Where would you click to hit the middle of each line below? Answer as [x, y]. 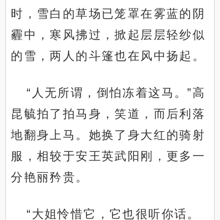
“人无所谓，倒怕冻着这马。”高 [116, 93]
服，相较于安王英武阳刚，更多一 [108, 156]
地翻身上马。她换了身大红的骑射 [108, 135]
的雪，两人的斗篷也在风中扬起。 [108, 56]
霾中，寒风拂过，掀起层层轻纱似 [108, 35]
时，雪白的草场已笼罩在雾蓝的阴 [108, 14]
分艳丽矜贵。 [50, 177]
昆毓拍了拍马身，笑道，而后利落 [108, 114]
